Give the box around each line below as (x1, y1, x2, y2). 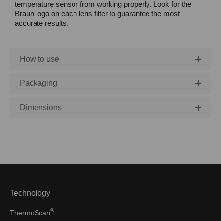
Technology (10, 188, 50, 197)
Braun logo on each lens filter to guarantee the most (15, 9, 180, 18)
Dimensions (20, 103, 62, 111)
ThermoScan (10, 208, 50, 217)
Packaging (20, 78, 57, 87)
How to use (20, 54, 59, 63)
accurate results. (15, 18, 69, 27)
